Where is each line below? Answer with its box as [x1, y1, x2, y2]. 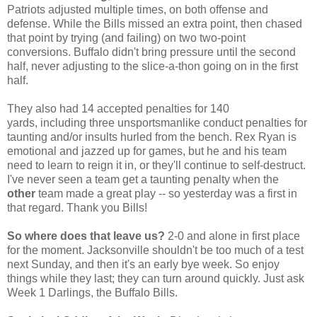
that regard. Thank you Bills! [7, 201, 147, 214]
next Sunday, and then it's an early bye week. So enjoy [7, 258, 279, 270]
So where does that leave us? [7, 229, 165, 242]
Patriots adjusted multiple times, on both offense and [7, 3, 268, 16]
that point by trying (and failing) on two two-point [7, 31, 246, 44]
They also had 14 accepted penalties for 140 [7, 102, 229, 115]
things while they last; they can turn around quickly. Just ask [7, 272, 304, 284]
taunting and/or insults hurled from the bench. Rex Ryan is [7, 130, 296, 143]
